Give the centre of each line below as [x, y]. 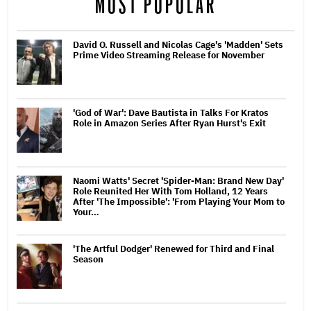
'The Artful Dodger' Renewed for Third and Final [174, 249]
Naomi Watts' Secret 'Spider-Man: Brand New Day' [178, 180]
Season [88, 259]
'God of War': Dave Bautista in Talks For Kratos [171, 112]
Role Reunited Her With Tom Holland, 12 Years [170, 191]
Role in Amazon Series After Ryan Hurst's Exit [169, 123]
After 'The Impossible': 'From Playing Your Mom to [179, 201]
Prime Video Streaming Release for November [169, 55]
